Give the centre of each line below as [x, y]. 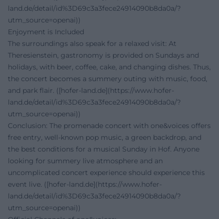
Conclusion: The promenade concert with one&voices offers [109, 126]
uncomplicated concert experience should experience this [106, 173]
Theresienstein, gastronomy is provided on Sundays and [103, 55]
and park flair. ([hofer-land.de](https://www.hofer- [91, 91]
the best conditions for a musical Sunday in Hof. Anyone [104, 149]
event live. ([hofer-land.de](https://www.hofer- [85, 185]
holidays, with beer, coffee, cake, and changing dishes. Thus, [109, 67]
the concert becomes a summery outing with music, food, [108, 79]
